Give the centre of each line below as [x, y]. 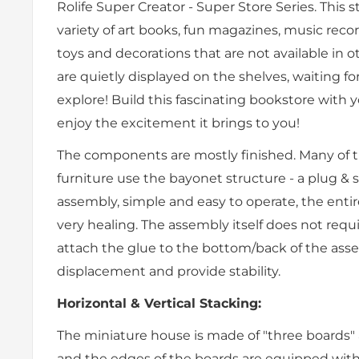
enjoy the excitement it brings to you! [178, 123]
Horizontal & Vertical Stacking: [159, 304]
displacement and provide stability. [169, 271]
